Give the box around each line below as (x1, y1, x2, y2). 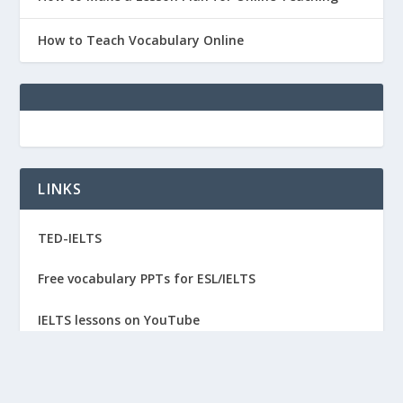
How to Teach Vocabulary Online (38, 31, 245, 49)
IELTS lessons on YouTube (38, 310, 201, 328)
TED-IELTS (38, 228, 103, 246)
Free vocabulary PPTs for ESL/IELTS (38, 270, 256, 288)
